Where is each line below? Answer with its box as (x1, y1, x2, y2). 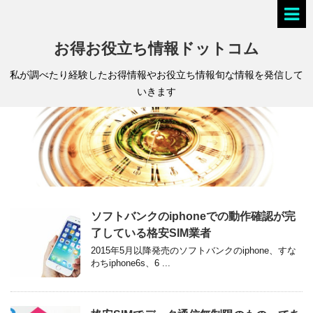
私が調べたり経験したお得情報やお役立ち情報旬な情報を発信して (10, 68, 303, 81)
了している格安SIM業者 (91, 227, 211, 240)
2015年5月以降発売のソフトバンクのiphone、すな (91, 245, 296, 256)
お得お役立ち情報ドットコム (54, 39, 259, 58)
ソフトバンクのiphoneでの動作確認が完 (91, 210, 296, 223)
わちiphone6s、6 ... (91, 258, 170, 269)
